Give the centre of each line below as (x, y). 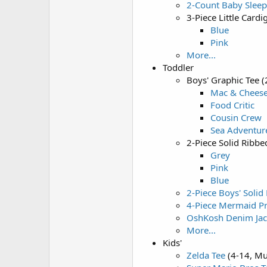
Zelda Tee (206, 255)
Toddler (178, 67)
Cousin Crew (236, 117)
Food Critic (232, 105)
